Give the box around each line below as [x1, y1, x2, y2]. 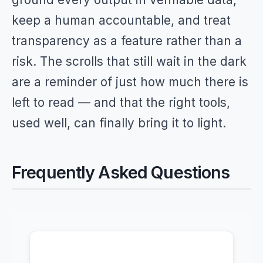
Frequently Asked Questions [12, 162, 230, 183]
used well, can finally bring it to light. [12, 116, 226, 130]
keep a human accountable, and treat [12, 13, 231, 28]
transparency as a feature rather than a [12, 33, 242, 48]
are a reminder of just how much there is [12, 75, 248, 89]
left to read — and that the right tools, [12, 95, 230, 110]
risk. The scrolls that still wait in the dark [12, 54, 247, 69]
